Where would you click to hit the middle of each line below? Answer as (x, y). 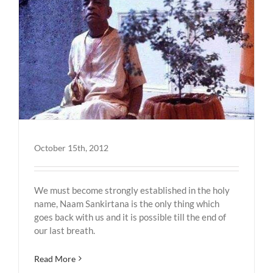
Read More (55, 258)
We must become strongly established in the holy (132, 190)
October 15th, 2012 (71, 147)
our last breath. (65, 230)
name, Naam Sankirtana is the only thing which (127, 203)
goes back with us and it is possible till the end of (130, 217)
